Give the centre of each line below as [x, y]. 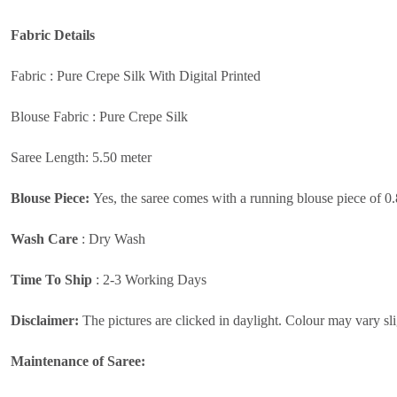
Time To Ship [51, 279]
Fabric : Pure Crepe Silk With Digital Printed [137, 75]
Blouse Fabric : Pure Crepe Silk [99, 116]
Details [74, 35]
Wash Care [44, 238]
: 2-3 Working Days [149, 279]
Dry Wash [117, 238]
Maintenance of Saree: [78, 361]
